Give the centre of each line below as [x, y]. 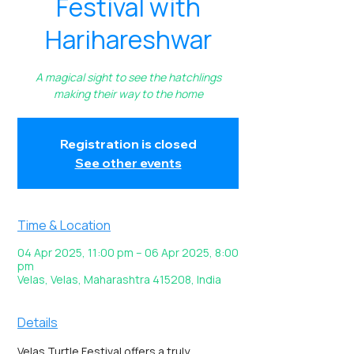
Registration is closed [128, 144]
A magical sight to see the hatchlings [128, 77]
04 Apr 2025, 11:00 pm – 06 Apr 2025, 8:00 [128, 252]
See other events [128, 163]
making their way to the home [128, 94]
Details [38, 322]
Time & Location [64, 225]
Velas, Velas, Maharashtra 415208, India [119, 279]
